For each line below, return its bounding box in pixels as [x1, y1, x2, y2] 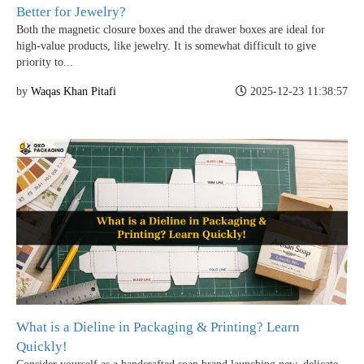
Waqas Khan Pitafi [31, 85, 116, 98]
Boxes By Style [16, 283, 97, 297]
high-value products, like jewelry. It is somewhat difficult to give [16, 40, 316, 53]
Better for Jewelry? [16, 4, 126, 20]
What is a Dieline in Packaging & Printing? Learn [16, 319, 300, 336]
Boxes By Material [16, 238, 113, 253]
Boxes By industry [71, 193, 112, 208]
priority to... [16, 56, 73, 69]
